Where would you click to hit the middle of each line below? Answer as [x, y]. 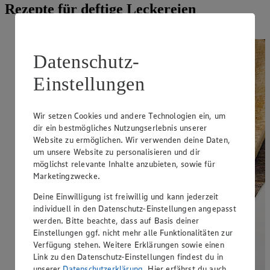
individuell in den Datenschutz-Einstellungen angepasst [135, 209]
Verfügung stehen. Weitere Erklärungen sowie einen [129, 245]
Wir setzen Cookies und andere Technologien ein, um [129, 116]
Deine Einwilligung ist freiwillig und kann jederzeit [126, 196]
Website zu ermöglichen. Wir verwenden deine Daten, [132, 140]
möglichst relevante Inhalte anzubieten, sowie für [124, 164]
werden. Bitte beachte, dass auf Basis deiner [116, 221]
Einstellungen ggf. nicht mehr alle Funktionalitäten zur [133, 233]
